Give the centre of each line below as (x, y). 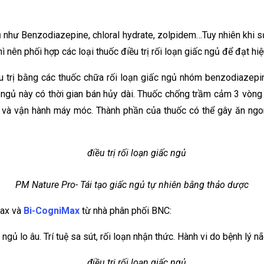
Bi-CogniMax (52, 211)
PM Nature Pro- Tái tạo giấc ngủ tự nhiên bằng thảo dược (132, 185)
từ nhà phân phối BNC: (126, 211)
